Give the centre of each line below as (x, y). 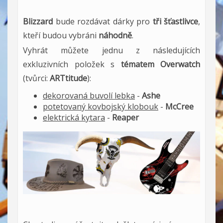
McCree (179, 107)
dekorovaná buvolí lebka (89, 96)
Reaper (125, 117)
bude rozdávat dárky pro (103, 21)
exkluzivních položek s (72, 64)
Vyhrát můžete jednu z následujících (111, 50)
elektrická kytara (74, 117)
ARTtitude (68, 78)
